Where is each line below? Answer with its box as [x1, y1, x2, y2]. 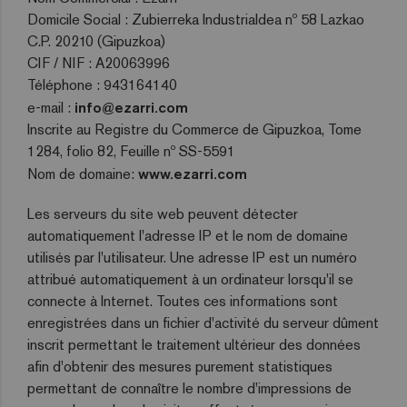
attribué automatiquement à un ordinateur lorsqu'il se [27, 270, 353, 289]
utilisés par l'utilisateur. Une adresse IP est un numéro [27, 248, 357, 267]
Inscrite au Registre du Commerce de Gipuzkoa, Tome [27, 120, 362, 139]
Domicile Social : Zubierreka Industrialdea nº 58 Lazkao [27, 10, 364, 29]
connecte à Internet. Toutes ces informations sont [27, 292, 338, 311]
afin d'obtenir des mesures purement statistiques [27, 357, 333, 376]
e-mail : [27, 98, 74, 117]
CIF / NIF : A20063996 [27, 54, 170, 73]
